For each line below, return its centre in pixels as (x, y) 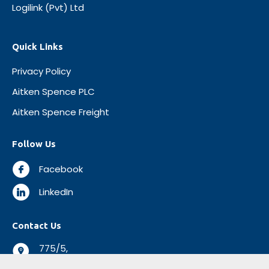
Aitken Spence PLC (53, 92)
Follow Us (34, 144)
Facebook (61, 169)
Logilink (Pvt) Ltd (48, 8)
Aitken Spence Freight (61, 112)
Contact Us (37, 226)
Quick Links (38, 47)
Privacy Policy (41, 71)
